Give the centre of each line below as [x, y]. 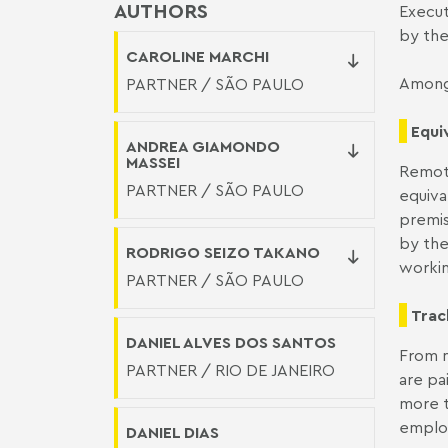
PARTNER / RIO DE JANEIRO [230, 370]
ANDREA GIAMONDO [203, 146]
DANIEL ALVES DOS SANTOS [231, 342]
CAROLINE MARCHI [197, 56]
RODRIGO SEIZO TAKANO [223, 252]
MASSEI [153, 162]
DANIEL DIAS [172, 432]
